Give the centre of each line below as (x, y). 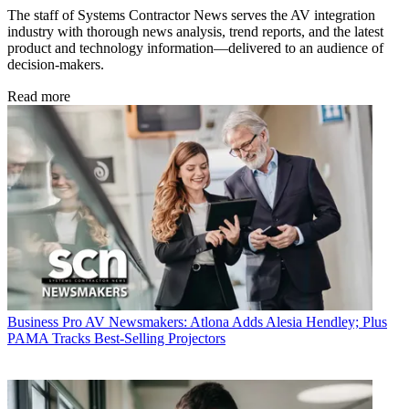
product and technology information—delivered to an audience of (195, 48)
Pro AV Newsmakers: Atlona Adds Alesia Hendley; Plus (225, 321)
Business (33, 321)
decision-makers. (56, 64)
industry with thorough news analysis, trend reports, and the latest (195, 31)
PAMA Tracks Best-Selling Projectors (116, 338)
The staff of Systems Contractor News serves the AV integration (191, 15)
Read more (39, 96)
